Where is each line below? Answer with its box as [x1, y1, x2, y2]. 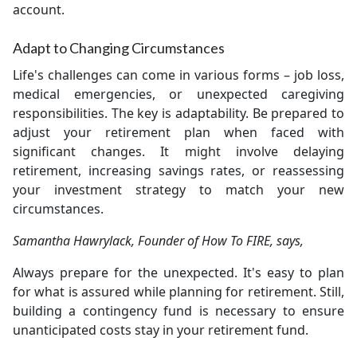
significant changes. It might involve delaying [13, 143, 344, 160]
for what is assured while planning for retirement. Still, [13, 283, 344, 300]
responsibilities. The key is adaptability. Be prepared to [13, 104, 344, 122]
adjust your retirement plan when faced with [13, 124, 344, 141]
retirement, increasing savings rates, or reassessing [13, 162, 344, 179]
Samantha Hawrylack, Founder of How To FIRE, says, [13, 232, 304, 249]
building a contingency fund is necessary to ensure [13, 302, 344, 320]
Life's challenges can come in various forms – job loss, [13, 66, 344, 84]
